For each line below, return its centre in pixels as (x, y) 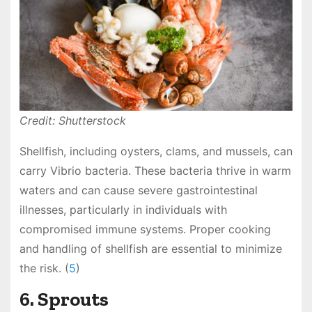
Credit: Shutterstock (72, 120)
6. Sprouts (64, 299)
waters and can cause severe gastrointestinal (138, 190)
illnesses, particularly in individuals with (123, 209)
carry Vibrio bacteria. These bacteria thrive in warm (155, 170)
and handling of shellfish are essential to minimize (150, 248)
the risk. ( (44, 268)
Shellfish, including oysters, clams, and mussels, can (156, 151)
